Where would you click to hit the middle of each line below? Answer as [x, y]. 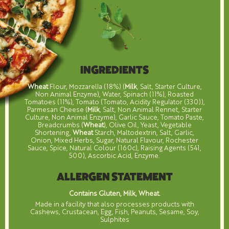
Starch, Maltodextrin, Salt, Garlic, [144, 132]
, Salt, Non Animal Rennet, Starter [151, 109]
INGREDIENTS [114, 71]
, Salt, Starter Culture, [169, 86]
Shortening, [54, 132]
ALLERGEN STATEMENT [114, 178]
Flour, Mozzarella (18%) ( [86, 86]
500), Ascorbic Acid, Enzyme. [114, 155]
